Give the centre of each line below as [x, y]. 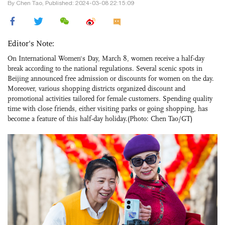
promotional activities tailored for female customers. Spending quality [110, 98]
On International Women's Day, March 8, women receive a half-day [106, 58]
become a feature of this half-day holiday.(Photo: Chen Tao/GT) [100, 119]
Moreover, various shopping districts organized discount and [96, 88]
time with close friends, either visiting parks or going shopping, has [108, 108]
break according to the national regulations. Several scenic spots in [105, 68]
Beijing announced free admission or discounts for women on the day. [111, 78]
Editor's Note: [31, 43]
